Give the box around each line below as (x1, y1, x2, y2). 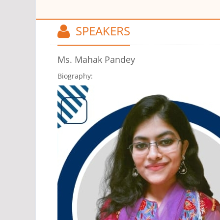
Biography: (57, 71, 93, 81)
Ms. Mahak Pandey (57, 54, 135, 66)
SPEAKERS (70, 22, 130, 39)
